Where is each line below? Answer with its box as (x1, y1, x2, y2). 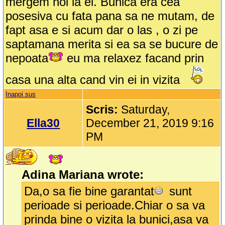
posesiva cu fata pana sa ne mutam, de (6, 9, 215, 23)
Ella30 (27, 117, 60, 130)
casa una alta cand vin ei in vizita (6, 73, 180, 87)
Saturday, (121, 103, 170, 117)
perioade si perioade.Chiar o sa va (24, 198, 205, 212)
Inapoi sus (6, 90, 36, 98)
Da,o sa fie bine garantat (24, 184, 155, 198)
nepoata (6, 51, 49, 65)
